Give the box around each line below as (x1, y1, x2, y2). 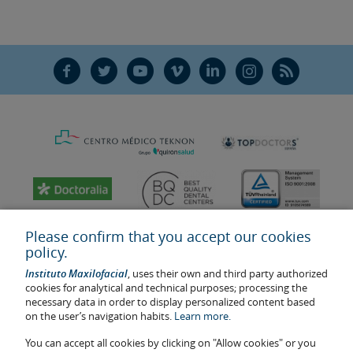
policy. (25, 243, 68, 262)
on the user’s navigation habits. (25, 309, 174, 323)
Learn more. (174, 309, 231, 323)
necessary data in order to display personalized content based (25, 295, 315, 309)
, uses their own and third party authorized (128, 266, 328, 281)
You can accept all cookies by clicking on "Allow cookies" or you (25, 336, 316, 350)
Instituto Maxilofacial (25, 266, 128, 281)
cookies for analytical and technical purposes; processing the (25, 281, 307, 295)
